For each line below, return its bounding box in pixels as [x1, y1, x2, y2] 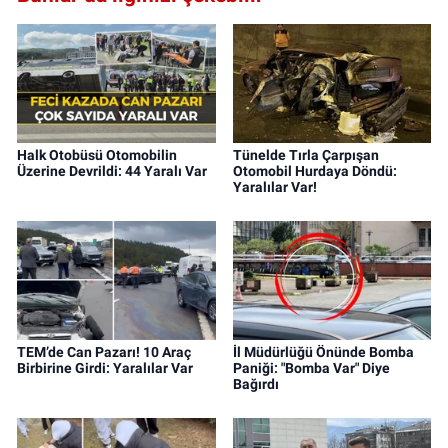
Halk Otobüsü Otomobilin [17, 147, 177, 164]
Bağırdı [232, 376, 279, 393]
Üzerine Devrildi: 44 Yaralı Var [17, 163, 207, 180]
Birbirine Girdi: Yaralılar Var [17, 360, 193, 377]
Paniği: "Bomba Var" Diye [232, 360, 390, 377]
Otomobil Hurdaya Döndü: [232, 163, 397, 180]
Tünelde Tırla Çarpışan [232, 147, 379, 164]
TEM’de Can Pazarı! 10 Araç [17, 344, 191, 361]
